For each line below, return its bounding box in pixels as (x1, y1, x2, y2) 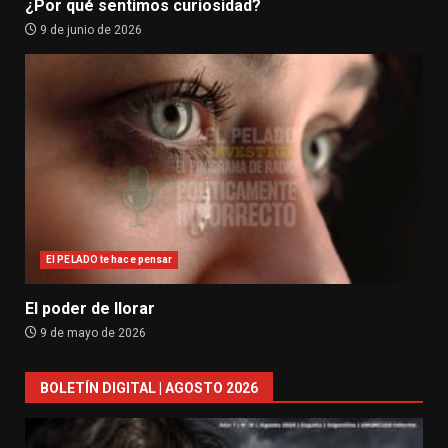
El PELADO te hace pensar (46, 253, 173, 265)
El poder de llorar (25, 298, 155, 318)
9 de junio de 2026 (37, 22, 142, 37)
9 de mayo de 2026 (37, 325, 146, 340)
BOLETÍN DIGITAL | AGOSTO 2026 (40, 379, 258, 396)
